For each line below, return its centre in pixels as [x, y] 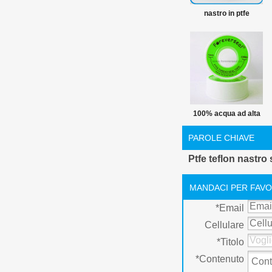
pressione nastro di [226, 132]
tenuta [226, 150]
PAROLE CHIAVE [221, 138]
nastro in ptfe [226, 13]
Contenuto [222, 259]
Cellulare [224, 225]
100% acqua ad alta [226, 114]
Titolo [232, 242]
